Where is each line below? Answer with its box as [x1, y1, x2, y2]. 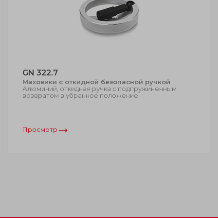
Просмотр [22, 125, 59, 133]
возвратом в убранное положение [22, 91, 138, 99]
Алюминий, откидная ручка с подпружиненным [22, 84, 177, 92]
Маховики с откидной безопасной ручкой [22, 77, 170, 86]
